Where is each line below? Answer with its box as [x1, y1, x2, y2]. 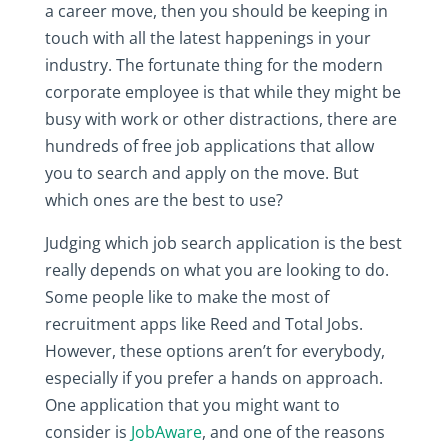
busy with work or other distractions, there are [44, 107, 397, 130]
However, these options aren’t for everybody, [44, 339, 385, 362]
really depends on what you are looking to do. [44, 258, 389, 281]
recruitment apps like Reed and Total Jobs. [44, 312, 363, 335]
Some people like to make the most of [44, 285, 329, 308]
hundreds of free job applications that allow [44, 134, 374, 157]
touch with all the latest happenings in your [44, 26, 371, 49]
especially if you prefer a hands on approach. [44, 366, 383, 389]
